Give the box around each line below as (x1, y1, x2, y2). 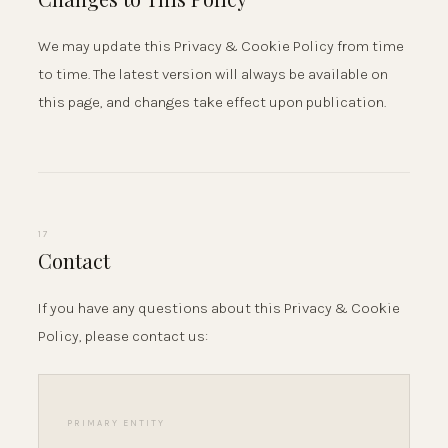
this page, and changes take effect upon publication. (38, 92, 386, 111)
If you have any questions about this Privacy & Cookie (38, 299, 400, 318)
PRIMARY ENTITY (67, 418, 165, 429)
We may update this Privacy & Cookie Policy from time (38, 36, 404, 55)
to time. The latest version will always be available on (38, 64, 388, 83)
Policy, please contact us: (38, 327, 208, 346)
